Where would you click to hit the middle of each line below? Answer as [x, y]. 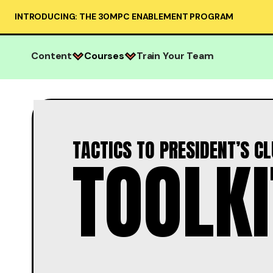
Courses [104, 56]
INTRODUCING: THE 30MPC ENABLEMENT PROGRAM [124, 16]
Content [52, 56]
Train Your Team [175, 56]
